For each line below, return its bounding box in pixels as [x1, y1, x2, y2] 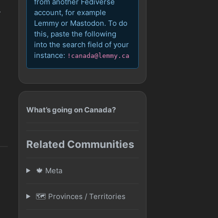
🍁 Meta [34, 165, 62, 175]
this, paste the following [34, 29, 117, 39]
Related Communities [26, 138, 135, 150]
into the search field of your [34, 40, 129, 50]
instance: [34, 51, 68, 60]
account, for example [34, 8, 107, 18]
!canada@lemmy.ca [67, 52, 130, 60]
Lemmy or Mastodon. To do [34, 18, 128, 28]
